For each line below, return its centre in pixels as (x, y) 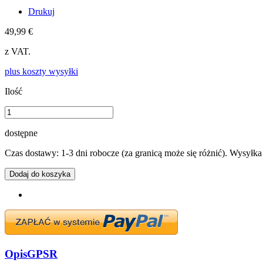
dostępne (21, 133)
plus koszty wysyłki (41, 71)
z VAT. (18, 51)
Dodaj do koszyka (40, 174)
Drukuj (41, 11)
